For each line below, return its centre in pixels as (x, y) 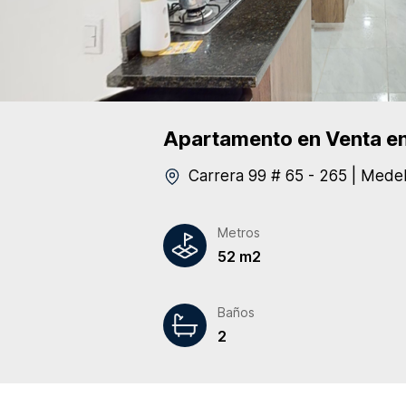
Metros (239, 232)
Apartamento (228, 139)
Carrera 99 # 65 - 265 (268, 176)
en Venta (337, 139)
